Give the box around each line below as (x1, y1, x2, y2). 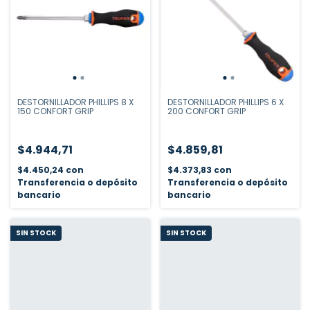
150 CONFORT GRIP (17, 105, 93, 117)
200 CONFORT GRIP (167, 105, 246, 117)
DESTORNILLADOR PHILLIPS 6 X (167, 96, 284, 108)
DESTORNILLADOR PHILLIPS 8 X (17, 96, 134, 108)
